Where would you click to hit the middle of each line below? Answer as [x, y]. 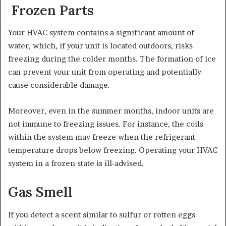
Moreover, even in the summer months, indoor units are [111, 111]
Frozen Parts [53, 10]
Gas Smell [40, 192]
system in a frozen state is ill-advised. [76, 163]
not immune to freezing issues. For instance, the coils [106, 124]
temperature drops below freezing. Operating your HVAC [113, 150]
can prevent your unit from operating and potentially [105, 72]
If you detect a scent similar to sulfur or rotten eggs [102, 214]
